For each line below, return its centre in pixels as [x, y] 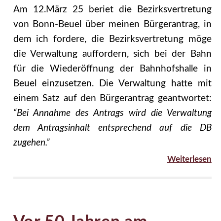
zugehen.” [31, 143]
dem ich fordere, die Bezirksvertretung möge [112, 39]
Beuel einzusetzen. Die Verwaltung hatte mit [112, 84]
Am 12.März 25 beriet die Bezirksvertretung [112, 10]
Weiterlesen [189, 159]
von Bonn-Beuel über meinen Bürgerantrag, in [112, 25]
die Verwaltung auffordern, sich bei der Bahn [112, 54]
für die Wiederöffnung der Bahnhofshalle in [112, 69]
